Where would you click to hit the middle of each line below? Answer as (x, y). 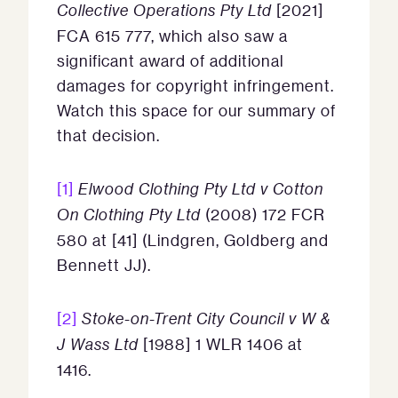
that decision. (108, 135)
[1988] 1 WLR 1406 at (221, 344)
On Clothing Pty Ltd (129, 215)
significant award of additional (171, 61)
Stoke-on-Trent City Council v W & (206, 319)
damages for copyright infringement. (195, 86)
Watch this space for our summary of (196, 111)
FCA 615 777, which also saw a (172, 36)
